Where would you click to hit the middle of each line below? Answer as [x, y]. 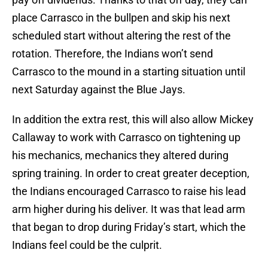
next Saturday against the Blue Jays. [99, 90]
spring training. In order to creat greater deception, [131, 173]
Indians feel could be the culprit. [87, 245]
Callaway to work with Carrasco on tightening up [126, 138]
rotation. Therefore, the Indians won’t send [112, 54]
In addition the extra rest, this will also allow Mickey [133, 120]
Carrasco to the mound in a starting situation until [129, 72]
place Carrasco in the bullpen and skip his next [121, 18]
